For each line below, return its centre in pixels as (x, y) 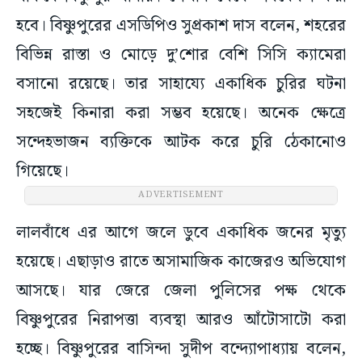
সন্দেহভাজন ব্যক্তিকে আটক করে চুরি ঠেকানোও (181, 143)
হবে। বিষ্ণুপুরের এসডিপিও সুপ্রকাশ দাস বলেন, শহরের (181, 26)
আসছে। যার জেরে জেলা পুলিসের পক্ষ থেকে (181, 291)
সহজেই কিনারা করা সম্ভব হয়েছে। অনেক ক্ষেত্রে (181, 114)
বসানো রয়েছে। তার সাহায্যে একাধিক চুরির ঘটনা (181, 84)
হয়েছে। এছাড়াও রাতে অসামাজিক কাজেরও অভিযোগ (181, 262)
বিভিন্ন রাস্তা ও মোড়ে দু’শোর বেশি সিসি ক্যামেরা (181, 55)
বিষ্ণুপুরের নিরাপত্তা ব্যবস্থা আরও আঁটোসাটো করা (181, 320)
